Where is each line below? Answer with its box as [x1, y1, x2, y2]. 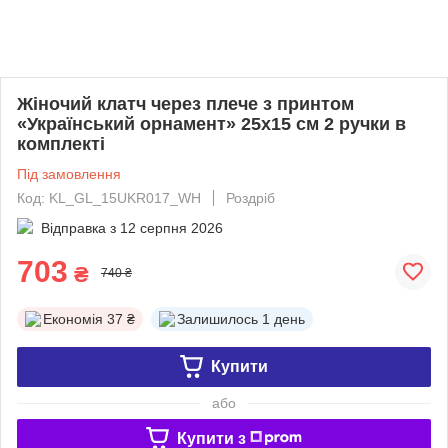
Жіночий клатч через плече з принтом [17, 93, 354, 114]
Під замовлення [17, 165, 121, 182]
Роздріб [226, 189, 275, 206]
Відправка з [41, 219, 116, 236]
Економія [43, 310, 103, 327]
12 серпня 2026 [120, 219, 223, 236]
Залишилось [177, 310, 258, 327]
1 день [262, 310, 305, 327]
